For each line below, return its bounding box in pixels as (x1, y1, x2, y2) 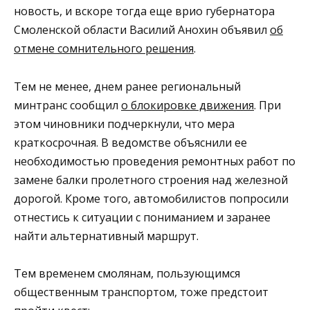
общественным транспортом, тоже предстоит (14, 284, 268, 300)
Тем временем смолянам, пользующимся (14, 265, 240, 281)
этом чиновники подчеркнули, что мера (14, 116, 235, 131)
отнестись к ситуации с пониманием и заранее (14, 209, 271, 225)
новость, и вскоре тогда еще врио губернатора (14, 3, 275, 19)
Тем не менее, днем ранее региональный (14, 78, 241, 94)
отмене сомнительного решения (14, 41, 194, 57)
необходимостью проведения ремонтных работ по (14, 153, 295, 169)
